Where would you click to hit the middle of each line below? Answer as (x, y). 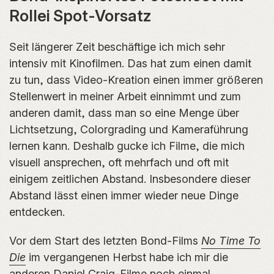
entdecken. (37, 212)
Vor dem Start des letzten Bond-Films (105, 240)
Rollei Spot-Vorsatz (80, 15)
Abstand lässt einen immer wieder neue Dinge (124, 195)
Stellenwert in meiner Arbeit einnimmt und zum (125, 96)
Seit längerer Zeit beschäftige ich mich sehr (117, 46)
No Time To (231, 240)
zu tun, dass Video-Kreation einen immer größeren (136, 80)
